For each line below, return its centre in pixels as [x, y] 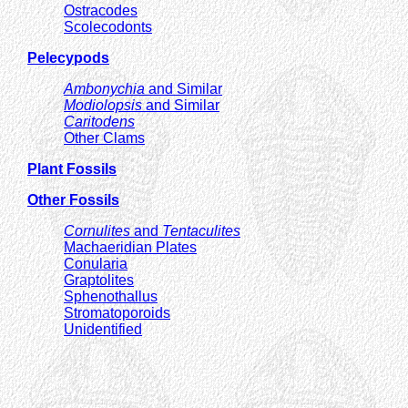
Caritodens [99, 121]
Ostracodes [101, 10]
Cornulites [97, 230]
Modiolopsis [103, 105]
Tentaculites [201, 230]
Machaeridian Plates [130, 247]
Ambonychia [104, 88]
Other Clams [104, 138]
